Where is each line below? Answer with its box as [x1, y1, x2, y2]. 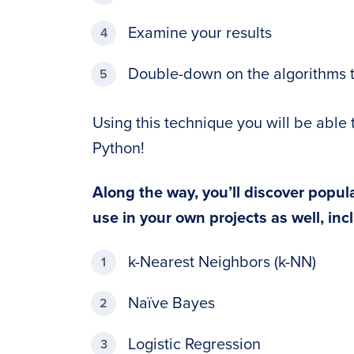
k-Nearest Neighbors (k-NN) [128, 253, 316, 272]
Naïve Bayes [128, 294, 215, 313]
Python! [92, 139, 145, 158]
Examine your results [128, 24, 272, 43]
